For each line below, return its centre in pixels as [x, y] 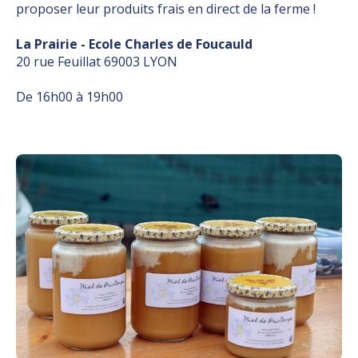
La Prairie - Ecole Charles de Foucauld [134, 44]
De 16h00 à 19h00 [70, 96]
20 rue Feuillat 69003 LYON [97, 61]
